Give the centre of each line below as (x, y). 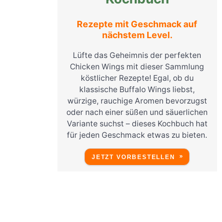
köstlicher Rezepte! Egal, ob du (137, 78)
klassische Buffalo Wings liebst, (137, 89)
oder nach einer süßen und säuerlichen (137, 112)
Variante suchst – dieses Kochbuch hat (137, 123)
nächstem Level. (137, 35)
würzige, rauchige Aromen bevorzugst (137, 101)
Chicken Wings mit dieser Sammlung (137, 66)
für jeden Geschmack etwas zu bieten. (137, 135)
